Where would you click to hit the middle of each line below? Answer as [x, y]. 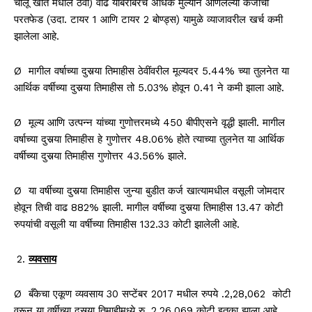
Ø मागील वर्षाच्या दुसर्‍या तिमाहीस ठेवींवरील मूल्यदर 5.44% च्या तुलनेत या [151, 71]
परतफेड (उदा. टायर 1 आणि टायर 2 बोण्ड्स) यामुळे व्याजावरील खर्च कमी [148, 19]
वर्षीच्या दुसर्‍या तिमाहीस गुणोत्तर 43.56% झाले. [100, 156]
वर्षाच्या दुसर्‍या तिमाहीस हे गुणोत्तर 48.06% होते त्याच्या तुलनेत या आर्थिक [149, 139]
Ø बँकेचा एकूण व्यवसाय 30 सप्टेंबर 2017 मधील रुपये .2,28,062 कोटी [152, 294]
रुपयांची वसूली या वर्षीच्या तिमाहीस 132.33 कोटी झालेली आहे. [127, 224]
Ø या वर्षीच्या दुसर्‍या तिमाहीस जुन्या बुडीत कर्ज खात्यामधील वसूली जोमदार [149, 190]
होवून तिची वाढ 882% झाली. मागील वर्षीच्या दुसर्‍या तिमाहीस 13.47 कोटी [148, 207]
